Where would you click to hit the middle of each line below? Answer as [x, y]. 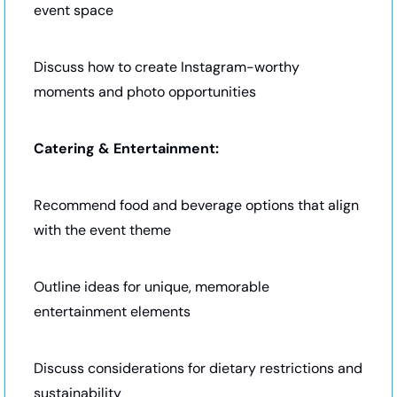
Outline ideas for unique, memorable [152, 286]
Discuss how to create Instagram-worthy [167, 66]
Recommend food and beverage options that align [196, 205]
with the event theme [102, 230]
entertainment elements [112, 311]
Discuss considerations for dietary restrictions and [198, 368]
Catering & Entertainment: [126, 148]
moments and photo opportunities [145, 91]
